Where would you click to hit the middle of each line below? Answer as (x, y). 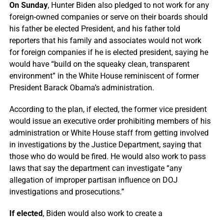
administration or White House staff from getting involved (109, 133)
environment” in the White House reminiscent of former (104, 76)
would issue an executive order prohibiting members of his (110, 121)
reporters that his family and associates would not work (105, 41)
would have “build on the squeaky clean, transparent (99, 64)
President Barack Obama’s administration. (82, 88)
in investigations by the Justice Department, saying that (105, 145)
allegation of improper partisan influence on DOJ (93, 180)
